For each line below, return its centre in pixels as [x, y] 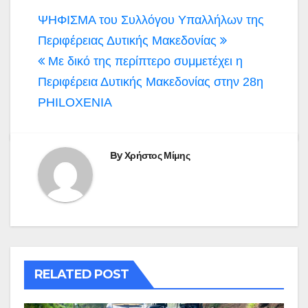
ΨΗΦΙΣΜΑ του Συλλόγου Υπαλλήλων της [151, 20]
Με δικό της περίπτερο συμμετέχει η [144, 61]
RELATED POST [82, 274]
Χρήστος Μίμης [157, 155]
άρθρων [76, 45]
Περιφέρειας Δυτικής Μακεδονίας [129, 40]
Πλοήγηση [88, 21]
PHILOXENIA [75, 102]
